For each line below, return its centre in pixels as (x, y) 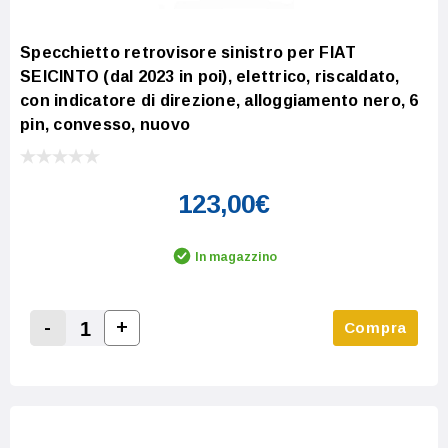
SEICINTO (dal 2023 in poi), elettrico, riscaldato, (210, 76)
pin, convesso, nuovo (105, 124)
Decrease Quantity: (119, 351)
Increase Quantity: (189, 350)
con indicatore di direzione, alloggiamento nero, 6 (219, 100)
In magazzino (236, 256)
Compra (375, 327)
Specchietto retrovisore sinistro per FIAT (188, 52)
